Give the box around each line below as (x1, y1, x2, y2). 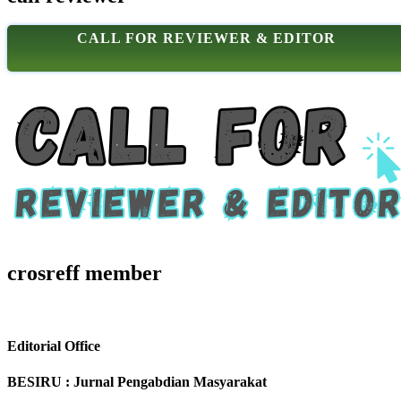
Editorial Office (7, 338, 100, 354)
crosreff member (7, 261, 162, 286)
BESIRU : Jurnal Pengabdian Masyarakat (7, 373, 267, 389)
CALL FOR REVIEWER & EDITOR (76, 30, 336, 47)
